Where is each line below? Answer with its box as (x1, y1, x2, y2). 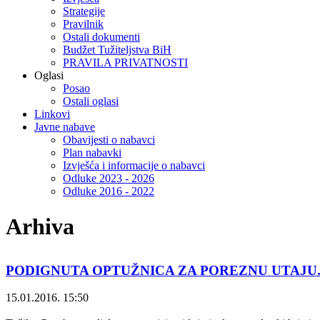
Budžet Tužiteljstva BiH (63, 44, 171, 56)
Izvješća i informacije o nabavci (63, 159, 205, 172)
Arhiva (6, 213, 74, 239)
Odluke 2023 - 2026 (63, 172, 154, 185)
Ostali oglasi (63, 95, 119, 108)
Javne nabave (34, 121, 95, 134)
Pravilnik (63, 18, 104, 31)
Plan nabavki (63, 146, 121, 159)
